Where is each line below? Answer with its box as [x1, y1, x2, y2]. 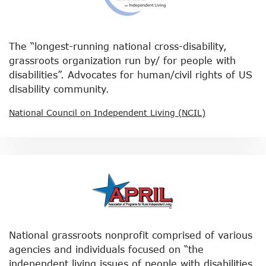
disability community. [9, 83, 109, 94]
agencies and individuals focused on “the [9, 243, 204, 255]
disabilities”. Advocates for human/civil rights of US [9, 69, 252, 80]
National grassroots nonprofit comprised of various [9, 229, 252, 240]
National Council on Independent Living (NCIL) [9, 107, 205, 118]
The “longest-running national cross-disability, [9, 40, 227, 52]
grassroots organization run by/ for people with [9, 55, 236, 66]
